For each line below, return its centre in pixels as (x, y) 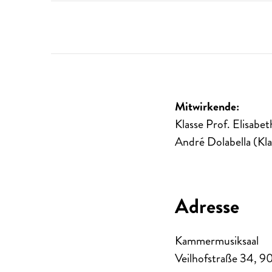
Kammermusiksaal (217, 241)
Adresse (207, 206)
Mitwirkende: (207, 107)
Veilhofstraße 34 (214, 258)
